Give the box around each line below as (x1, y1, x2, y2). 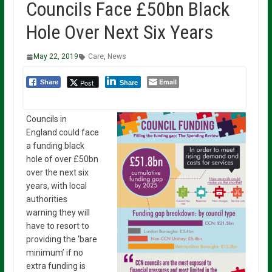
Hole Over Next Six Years (25, 21, 213, 44)
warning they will (25, 208, 90, 218)
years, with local (25, 181, 87, 191)
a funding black (25, 141, 84, 151)
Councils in (25, 114, 67, 124)
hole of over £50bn (25, 154, 98, 165)
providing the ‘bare (25, 234, 97, 245)
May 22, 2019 (33, 52, 78, 61)
